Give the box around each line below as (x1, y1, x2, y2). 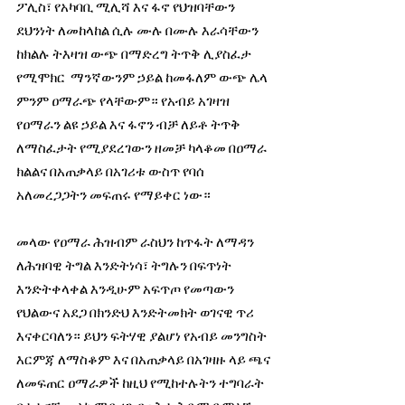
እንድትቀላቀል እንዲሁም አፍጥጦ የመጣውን (16, 279, 237, 297)
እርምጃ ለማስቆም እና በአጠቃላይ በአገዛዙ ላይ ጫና (16, 350, 273, 368)
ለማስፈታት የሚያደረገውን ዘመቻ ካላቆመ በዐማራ (16, 138, 269, 156)
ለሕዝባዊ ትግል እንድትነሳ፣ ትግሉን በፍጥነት (16, 256, 234, 274)
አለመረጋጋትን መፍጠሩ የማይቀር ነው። (16, 185, 211, 203)
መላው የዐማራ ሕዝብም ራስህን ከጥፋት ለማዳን (16, 232, 257, 250)
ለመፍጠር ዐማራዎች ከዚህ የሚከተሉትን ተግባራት (16, 373, 267, 391)
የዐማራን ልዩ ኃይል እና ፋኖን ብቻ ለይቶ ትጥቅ (16, 115, 243, 133)
